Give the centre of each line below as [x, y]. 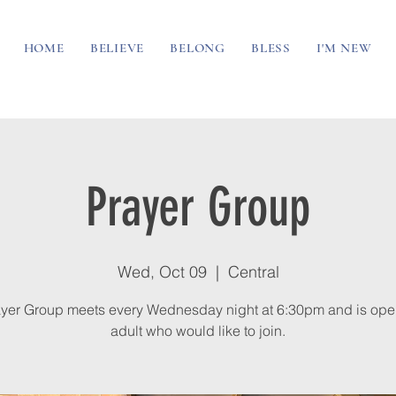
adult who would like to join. [198, 331]
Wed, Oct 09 [162, 272]
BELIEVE [117, 48]
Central [253, 272]
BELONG [198, 48]
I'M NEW [344, 48]
